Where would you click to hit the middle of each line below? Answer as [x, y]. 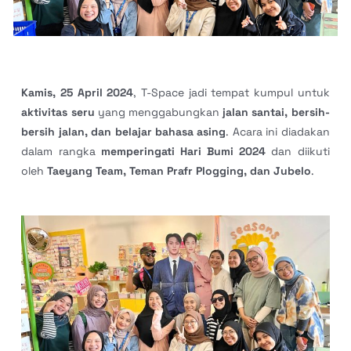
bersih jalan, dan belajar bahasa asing [124, 131]
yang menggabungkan [159, 112]
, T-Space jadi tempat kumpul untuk [232, 92]
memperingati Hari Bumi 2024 [183, 151]
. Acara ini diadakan [278, 131]
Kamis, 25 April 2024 [78, 92]
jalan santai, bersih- [276, 112]
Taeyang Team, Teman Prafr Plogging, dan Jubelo [179, 170]
